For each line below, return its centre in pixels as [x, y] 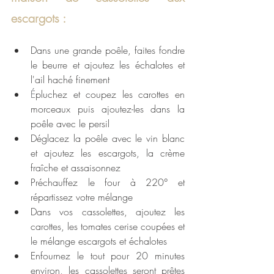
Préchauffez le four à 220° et [108, 182]
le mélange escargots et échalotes [99, 241]
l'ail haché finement [70, 79]
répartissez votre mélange [83, 197]
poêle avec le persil [70, 123]
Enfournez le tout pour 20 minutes [108, 255]
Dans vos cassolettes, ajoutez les [108, 211]
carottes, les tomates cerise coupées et [108, 226]
